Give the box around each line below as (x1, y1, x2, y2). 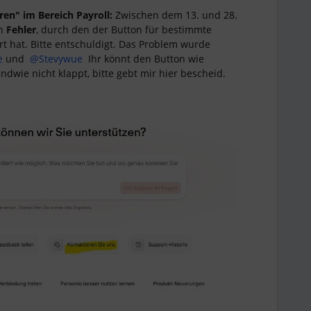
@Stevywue (30, 52, 83, 65)
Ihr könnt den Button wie (83, 52, 204, 65)
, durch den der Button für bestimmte (36, 23, 212, 36)
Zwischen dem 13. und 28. (112, 8, 237, 22)
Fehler (6, 23, 36, 36)
